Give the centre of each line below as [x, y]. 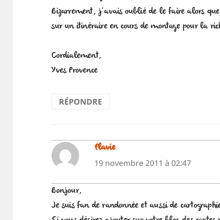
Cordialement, [76, 56]
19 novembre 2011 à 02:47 [142, 163]
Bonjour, [67, 191]
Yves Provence [75, 71]
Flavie [105, 148]
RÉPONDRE [81, 102]
